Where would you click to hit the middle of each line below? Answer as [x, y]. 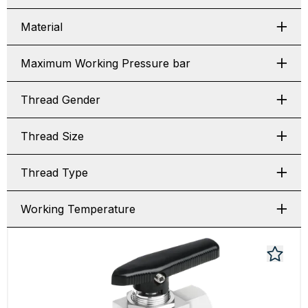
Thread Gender [60, 100]
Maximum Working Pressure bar [106, 63]
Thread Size [52, 136]
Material [42, 27]
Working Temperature [78, 209]
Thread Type [54, 173]
